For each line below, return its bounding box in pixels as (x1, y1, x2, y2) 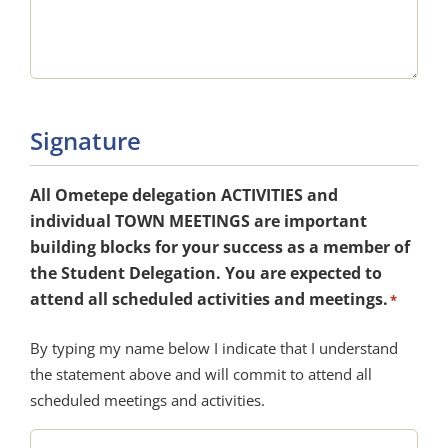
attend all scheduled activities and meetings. (29, 288, 388, 311)
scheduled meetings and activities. (29, 390, 265, 411)
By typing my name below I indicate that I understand (29, 338, 398, 359)
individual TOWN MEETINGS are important (29, 210, 367, 233)
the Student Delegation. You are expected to (29, 262, 382, 285)
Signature (29, 124, 141, 158)
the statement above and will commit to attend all (29, 364, 372, 385)
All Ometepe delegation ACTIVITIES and (29, 184, 338, 207)
